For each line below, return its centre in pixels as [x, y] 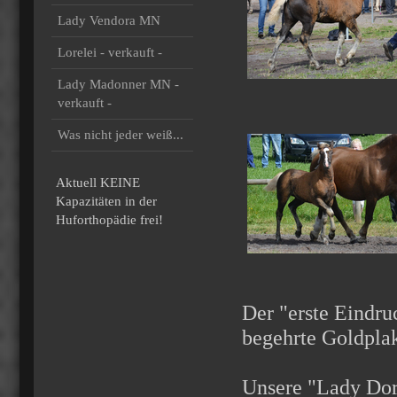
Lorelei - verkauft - [110, 52]
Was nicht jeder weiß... [121, 135]
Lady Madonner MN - [118, 84]
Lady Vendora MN [109, 20]
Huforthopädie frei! [109, 220]
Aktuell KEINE [98, 183]
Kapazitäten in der [106, 201]
